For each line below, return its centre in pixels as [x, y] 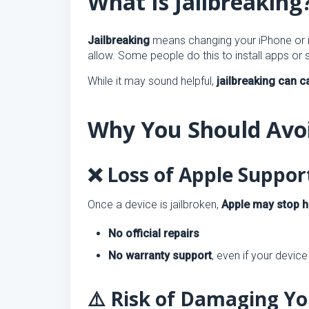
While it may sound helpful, [152, 81]
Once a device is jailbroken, [154, 205]
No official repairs [154, 233]
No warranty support [160, 256]
